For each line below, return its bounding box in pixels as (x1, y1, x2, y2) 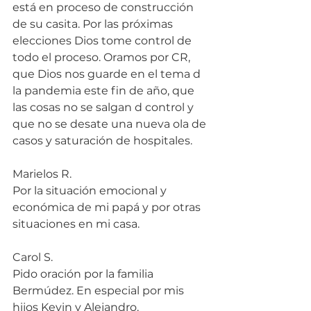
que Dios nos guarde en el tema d (12, 67, 203, 81)
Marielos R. (12, 167, 72, 180)
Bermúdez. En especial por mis (12, 283, 187, 297)
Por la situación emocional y (12, 183, 169, 197)
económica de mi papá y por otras (12, 200, 203, 214)
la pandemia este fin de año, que (12, 83, 197, 97)
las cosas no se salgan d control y (12, 100, 196, 114)
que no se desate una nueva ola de (12, 117, 209, 131)
